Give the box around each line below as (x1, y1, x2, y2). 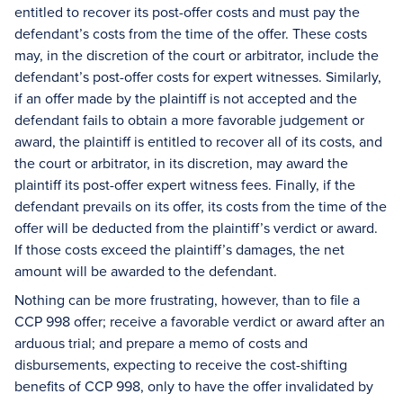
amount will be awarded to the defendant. (14, 261, 277, 281)
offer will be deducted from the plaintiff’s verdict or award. (14, 218, 378, 237)
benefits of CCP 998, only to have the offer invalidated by (14, 376, 373, 396)
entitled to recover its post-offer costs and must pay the (14, 2, 360, 22)
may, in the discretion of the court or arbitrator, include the (14, 45, 379, 65)
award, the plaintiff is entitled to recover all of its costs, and (14, 131, 382, 151)
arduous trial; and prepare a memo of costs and (14, 333, 308, 353)
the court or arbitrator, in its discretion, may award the (14, 153, 348, 173)
